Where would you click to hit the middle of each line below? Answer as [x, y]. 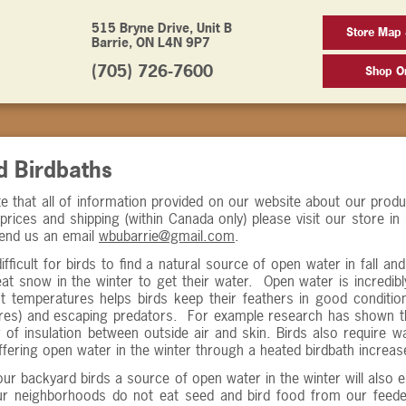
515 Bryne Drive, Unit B [161, 28]
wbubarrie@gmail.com [167, 235]
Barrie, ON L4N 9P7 [150, 42]
